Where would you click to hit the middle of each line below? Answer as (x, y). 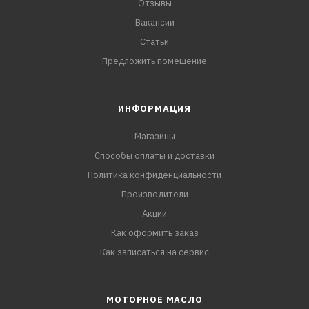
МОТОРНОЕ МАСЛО (154, 300)
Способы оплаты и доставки (154, 156)
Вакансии (154, 22)
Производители (154, 194)
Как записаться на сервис (154, 252)
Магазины (154, 136)
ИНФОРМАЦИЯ (154, 109)
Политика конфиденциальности (154, 175)
